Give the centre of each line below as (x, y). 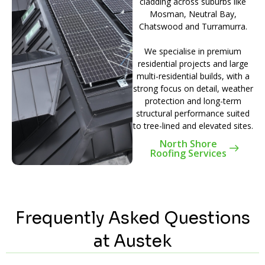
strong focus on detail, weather (193, 88)
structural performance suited (193, 113)
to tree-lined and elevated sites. (193, 125)
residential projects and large (193, 63)
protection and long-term (193, 101)
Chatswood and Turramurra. (193, 26)
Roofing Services (188, 153)
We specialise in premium (193, 51)
